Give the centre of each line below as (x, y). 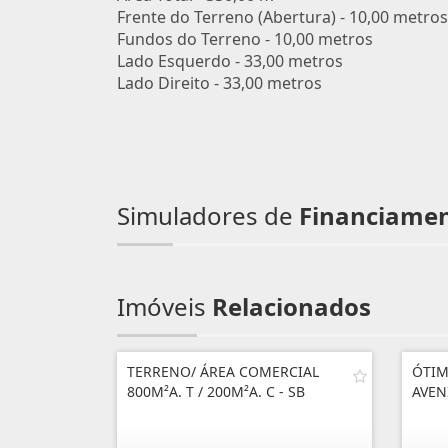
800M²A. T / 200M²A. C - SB (216, 391)
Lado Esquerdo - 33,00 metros (230, 61)
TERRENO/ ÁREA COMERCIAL (223, 371)
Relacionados (291, 306)
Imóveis (164, 306)
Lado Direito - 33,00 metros (219, 83)
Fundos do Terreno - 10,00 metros (245, 39)
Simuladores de (208, 215)
